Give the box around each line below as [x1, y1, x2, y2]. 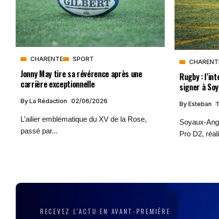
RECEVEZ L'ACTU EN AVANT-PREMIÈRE [40, 206, 171, 216]
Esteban [188, 100, 213, 108]
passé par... [21, 126, 58, 135]
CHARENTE [30, 55, 63, 63]
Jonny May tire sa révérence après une [21, 67, 142, 80]
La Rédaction [29, 97, 68, 105]
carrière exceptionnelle [21, 77, 95, 90]
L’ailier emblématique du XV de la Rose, [21, 114, 147, 123]
